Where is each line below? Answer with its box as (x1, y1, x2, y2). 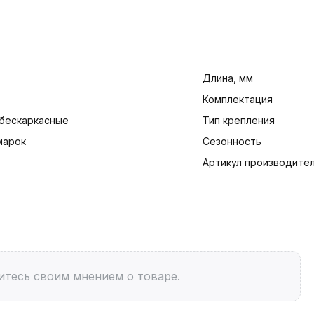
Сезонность (202, 135, 261, 147)
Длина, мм (202, 71, 253, 84)
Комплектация (202, 93, 273, 105)
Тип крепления (202, 114, 275, 126)
